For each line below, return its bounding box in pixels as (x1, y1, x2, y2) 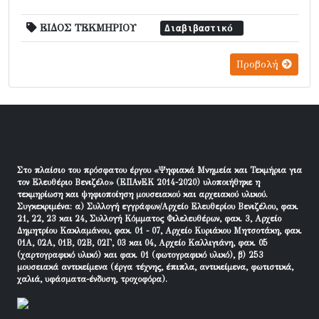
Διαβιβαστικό (164, 23, 239, 33)
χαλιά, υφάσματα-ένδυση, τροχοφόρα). (17, 274, 167, 284)
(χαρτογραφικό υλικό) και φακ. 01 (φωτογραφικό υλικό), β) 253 (17, 250, 263, 260)
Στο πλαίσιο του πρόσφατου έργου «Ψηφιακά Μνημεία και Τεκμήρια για (17, 165, 302, 175)
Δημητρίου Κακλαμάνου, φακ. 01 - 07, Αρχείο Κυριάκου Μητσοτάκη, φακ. (17, 226, 302, 236)
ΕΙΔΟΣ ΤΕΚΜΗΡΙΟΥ (36, 21, 136, 34)
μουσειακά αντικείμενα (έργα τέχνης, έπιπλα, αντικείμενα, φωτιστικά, (17, 262, 293, 272)
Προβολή (236, 58, 282, 70)
